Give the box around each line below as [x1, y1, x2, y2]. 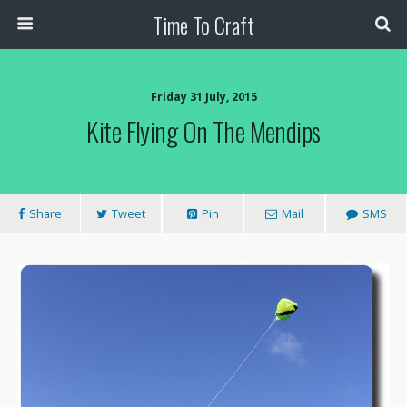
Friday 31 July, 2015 [150, 89, 257, 104]
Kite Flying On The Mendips [86, 112, 321, 150]
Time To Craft [153, 8, 254, 41]
